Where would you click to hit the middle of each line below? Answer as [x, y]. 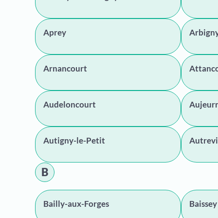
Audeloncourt [70, 104]
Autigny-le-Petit [74, 140]
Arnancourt [65, 68]
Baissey [203, 204]
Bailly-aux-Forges [76, 204]
